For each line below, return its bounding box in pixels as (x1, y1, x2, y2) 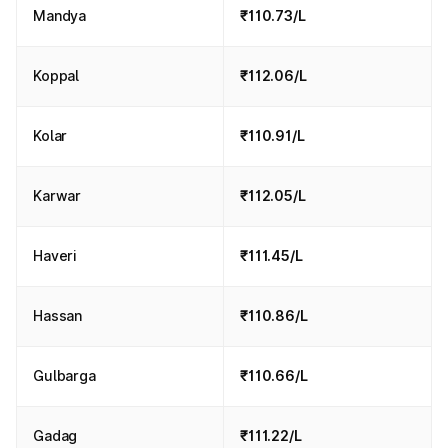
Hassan (33, 307, 83, 324)
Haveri (33, 247, 78, 264)
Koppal (33, 67, 80, 84)
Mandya (33, 7, 87, 24)
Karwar (33, 187, 82, 204)
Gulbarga (33, 367, 96, 384)
